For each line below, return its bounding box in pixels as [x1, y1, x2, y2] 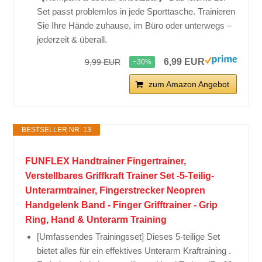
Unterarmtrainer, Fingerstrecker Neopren [25, 185, 206, 196]
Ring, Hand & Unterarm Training [25, 215, 167, 225]
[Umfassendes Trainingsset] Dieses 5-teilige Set [37, 232, 220, 242]
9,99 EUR [84, 57, 120, 67]
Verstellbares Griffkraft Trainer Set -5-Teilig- [25, 171, 215, 181]
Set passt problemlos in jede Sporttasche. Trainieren [37, 6, 236, 17]
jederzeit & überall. [37, 35, 108, 45]
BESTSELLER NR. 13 [22, 126, 92, 135]
